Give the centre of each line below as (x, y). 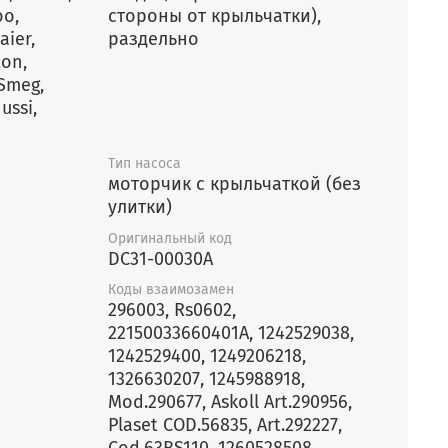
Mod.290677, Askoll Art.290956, (230, 401)
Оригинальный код (170, 238)
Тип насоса (144, 163)
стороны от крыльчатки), (214, 16)
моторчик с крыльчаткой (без (234, 183)
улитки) (140, 206)
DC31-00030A (160, 258)
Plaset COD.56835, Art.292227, (225, 424)
